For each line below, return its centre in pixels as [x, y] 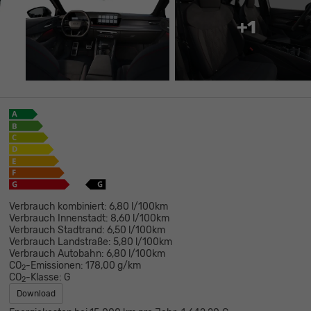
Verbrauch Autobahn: [56, 253]
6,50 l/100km [136, 230]
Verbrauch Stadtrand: [57, 230]
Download [36, 293]
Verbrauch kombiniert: [58, 206]
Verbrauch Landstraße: [60, 242]
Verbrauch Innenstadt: [58, 218]
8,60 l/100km [140, 218]
